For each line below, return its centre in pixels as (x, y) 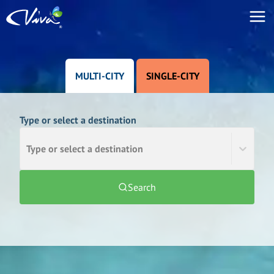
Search (142, 187)
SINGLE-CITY (172, 76)
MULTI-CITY (99, 76)
